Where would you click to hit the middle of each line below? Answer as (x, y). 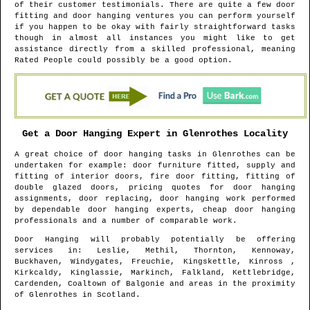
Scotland (116, 295)
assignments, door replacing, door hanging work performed (155, 199)
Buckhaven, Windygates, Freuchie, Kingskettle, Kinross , (155, 262)
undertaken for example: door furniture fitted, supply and (155, 166)
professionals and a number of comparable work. (126, 221)
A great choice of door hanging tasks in (113, 155)
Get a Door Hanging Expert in (102, 133)
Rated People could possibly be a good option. (124, 61)
